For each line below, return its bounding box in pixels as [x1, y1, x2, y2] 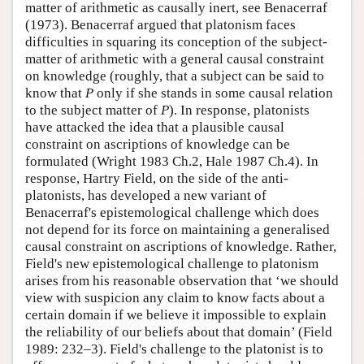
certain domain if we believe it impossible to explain [25, 306, 327, 323]
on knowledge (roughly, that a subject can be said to [25, 67, 324, 84]
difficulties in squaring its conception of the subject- [25, 33, 327, 50]
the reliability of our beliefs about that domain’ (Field [25, 323, 332, 340]
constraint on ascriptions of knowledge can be [25, 136, 290, 152]
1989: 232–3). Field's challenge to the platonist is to [25, 340, 323, 357]
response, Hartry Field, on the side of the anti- [25, 170, 288, 186]
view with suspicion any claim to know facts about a [25, 289, 325, 305]
